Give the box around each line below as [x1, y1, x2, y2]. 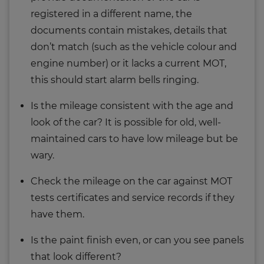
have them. [31, 208, 84, 220]
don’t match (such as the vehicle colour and [31, 41, 237, 52]
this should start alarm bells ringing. [31, 74, 199, 85]
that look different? [31, 250, 121, 262]
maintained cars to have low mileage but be [31, 133, 238, 144]
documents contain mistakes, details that [31, 24, 227, 36]
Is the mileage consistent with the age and [31, 100, 233, 111]
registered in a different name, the [31, 8, 192, 19]
